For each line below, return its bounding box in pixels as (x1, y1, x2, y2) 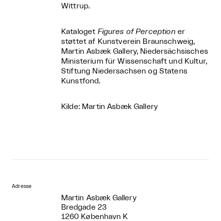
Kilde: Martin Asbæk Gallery (61, 103, 158, 110)
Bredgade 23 (61, 203, 107, 211)
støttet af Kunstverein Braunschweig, (61, 37, 195, 45)
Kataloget (61, 28, 98, 36)
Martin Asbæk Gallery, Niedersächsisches (61, 47, 208, 55)
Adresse (12, 184, 32, 189)
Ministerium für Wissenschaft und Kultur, (61, 57, 207, 65)
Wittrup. (61, 2, 90, 10)
